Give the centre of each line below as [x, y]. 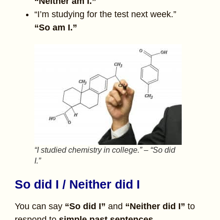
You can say [40, 206]
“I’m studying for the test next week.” [105, 14]
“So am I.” [57, 28]
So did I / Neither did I [77, 184]
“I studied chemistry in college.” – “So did [105, 150]
